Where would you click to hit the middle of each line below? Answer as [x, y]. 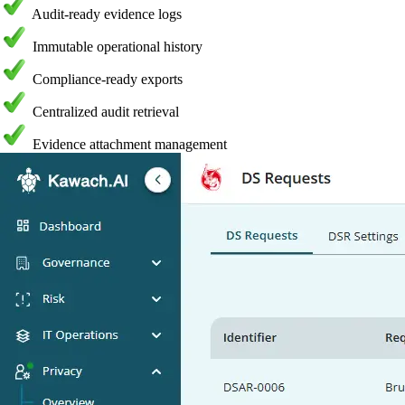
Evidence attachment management [130, 144]
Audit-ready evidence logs [107, 14]
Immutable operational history [118, 46]
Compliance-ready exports [108, 79]
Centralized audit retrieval [106, 111]
